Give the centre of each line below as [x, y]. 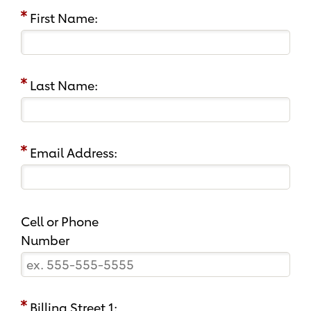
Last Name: [64, 86]
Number [45, 241]
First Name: [64, 18]
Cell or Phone [60, 222]
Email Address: [74, 153]
